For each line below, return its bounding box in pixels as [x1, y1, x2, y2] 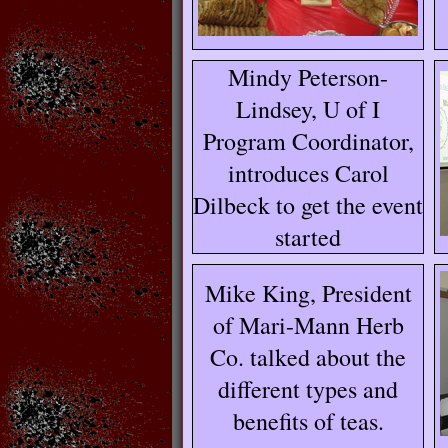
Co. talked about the [210, 341, 406, 373]
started [275, 221, 341, 253]
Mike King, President [204, 277, 412, 309]
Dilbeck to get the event [193, 189, 423, 221]
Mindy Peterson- [228, 61, 388, 93]
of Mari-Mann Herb [212, 309, 404, 341]
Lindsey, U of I [236, 93, 380, 125]
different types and [218, 373, 398, 405]
